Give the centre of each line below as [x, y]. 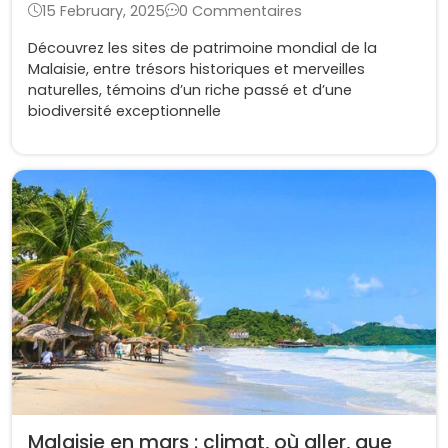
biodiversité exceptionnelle [124, 110]
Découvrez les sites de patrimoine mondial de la [202, 47]
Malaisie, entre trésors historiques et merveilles [196, 68]
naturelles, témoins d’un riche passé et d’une [190, 89]
